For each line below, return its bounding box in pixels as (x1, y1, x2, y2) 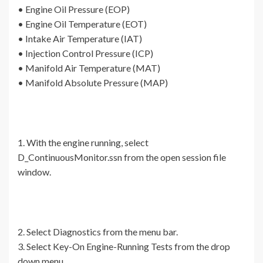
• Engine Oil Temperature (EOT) (18, 18, 147, 30)
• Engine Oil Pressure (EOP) (18, 4, 130, 15)
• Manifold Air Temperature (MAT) (18, 62, 160, 74)
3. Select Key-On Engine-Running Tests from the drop (18, 241, 230, 252)
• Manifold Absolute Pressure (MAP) (18, 77, 168, 89)
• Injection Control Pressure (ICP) (18, 48, 153, 59)
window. (18, 166, 51, 178)
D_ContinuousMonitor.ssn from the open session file (18, 151, 226, 163)
